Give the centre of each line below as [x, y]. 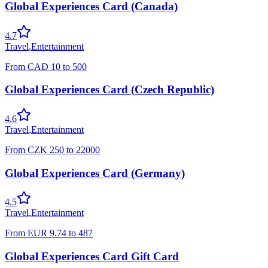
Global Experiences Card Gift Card [92, 257]
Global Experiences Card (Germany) [95, 173]
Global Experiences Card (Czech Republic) [109, 90]
